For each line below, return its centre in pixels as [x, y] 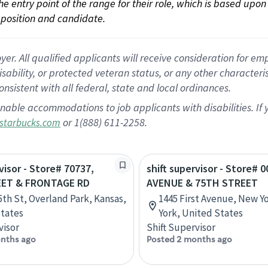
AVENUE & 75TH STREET [202, 183]
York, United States [201, 213]
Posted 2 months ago [189, 239]
